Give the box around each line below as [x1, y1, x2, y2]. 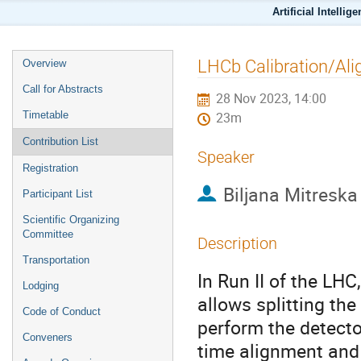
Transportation [23, 254, 89, 266]
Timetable [23, 109, 68, 121]
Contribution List [23, 135, 98, 147]
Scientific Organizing [23, 214, 119, 226]
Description [197, 234, 277, 253]
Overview [23, 57, 66, 69]
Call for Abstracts [23, 83, 103, 95]
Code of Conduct [23, 305, 101, 317]
